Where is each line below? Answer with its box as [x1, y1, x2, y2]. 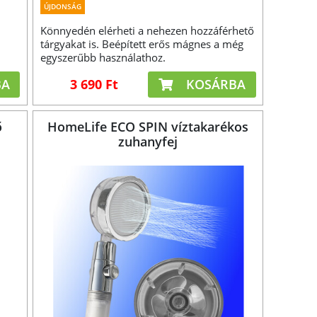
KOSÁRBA [182, 76, 246, 93]
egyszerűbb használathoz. [40, 50, 166, 65]
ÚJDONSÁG [44, 1, 82, 12]
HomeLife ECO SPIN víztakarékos [47, 118, 249, 136]
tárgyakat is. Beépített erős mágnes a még [40, 37, 244, 52]
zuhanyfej [118, 133, 178, 151]
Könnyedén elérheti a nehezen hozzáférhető [40, 23, 255, 38]
